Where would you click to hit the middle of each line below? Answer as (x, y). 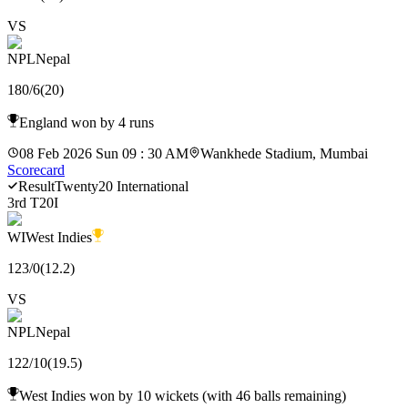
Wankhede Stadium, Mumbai (284, 153)
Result (36, 186)
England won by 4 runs (87, 122)
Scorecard (36, 169)
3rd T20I (33, 202)
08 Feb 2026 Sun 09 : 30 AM (104, 153)
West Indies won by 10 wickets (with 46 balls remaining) (183, 395)
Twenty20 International (122, 186)
